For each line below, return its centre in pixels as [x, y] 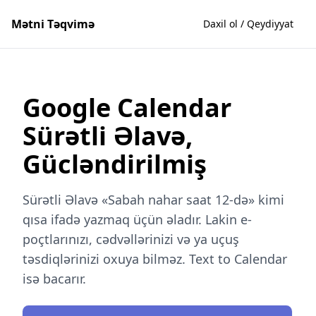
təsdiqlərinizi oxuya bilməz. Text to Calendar [155, 259]
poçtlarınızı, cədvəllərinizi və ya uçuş [131, 239]
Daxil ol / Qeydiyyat [248, 24]
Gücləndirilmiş [115, 164]
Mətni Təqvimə [53, 24]
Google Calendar [127, 108]
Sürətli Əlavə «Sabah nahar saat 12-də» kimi [153, 200]
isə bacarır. [54, 279]
